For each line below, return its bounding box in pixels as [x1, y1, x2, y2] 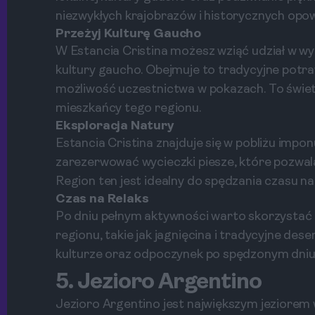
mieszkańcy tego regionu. [56, 102, 201, 115]
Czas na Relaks [56, 193, 149, 206]
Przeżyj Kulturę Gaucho [56, 27, 202, 41]
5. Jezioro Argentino [56, 271, 262, 294]
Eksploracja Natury [56, 120, 174, 133]
